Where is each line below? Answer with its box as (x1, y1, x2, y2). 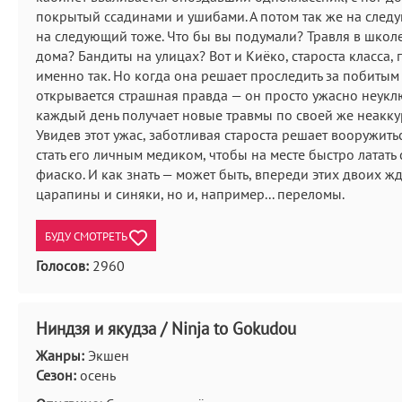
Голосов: (36, 257, 89, 275)
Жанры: (36, 346, 84, 364)
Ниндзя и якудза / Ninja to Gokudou (36, 318, 296, 339)
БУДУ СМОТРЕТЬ (45, 228, 129, 245)
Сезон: (36, 366, 76, 384)
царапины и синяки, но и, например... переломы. (36, 185, 345, 203)
